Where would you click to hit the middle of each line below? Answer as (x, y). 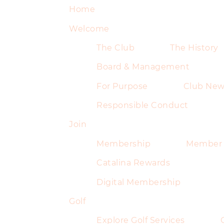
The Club (115, 47)
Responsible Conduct (142, 105)
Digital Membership (138, 182)
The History (194, 47)
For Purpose (122, 86)
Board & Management (143, 67)
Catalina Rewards (133, 163)
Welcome (89, 28)
